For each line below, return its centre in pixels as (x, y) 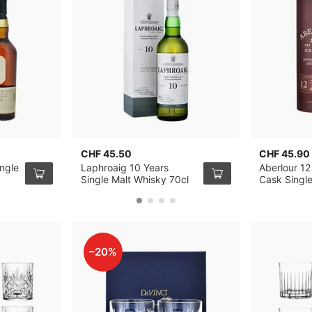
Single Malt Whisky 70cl (135, 179)
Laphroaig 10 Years (125, 167)
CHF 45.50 (107, 154)
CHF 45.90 (285, 154)
